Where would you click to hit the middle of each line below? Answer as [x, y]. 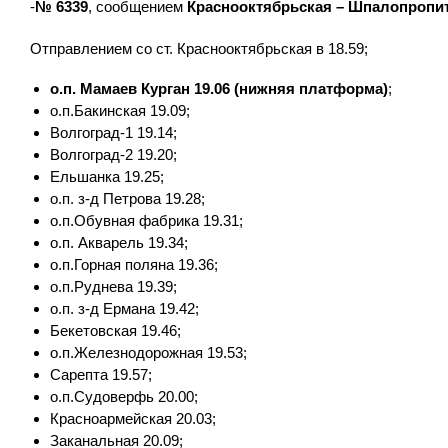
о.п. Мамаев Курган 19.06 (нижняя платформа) [219, 88]
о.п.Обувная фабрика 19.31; [146, 220]
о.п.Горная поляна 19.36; [134, 264]
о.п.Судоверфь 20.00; [124, 396]
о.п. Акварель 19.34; [119, 242]
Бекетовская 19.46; [115, 330]
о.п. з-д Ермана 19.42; [124, 308]
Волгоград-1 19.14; [113, 132]
